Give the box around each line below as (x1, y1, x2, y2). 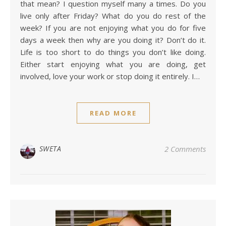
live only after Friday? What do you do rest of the (20, 10, 206, 21)
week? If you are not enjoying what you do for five (20, 22, 206, 33)
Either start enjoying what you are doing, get (20, 59, 206, 69)
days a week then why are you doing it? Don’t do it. (20, 34, 206, 45)
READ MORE (89, 108, 137, 118)
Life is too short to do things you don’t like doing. (20, 46, 206, 57)
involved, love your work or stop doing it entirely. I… (20, 71, 200, 81)
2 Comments (164, 143, 206, 154)
